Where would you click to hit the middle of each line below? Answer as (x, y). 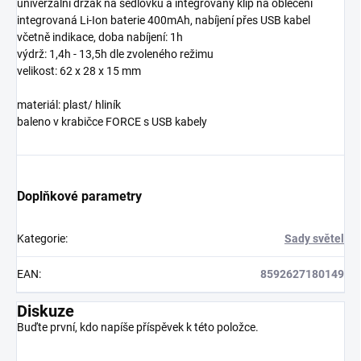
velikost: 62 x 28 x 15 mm (79, 71)
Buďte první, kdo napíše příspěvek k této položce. (138, 327)
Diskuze (46, 311)
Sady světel (314, 238)
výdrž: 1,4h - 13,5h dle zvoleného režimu (115, 54)
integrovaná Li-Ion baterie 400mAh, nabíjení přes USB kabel (164, 20)
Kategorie (41, 238)
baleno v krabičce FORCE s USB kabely (112, 121)
